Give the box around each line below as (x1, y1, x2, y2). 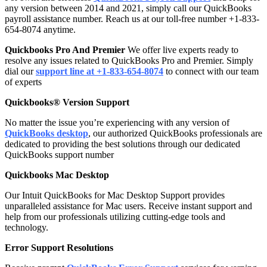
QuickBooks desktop (5, 128, 88, 138)
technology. (5, 222, 48, 232)
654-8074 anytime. (5, 24, 76, 35)
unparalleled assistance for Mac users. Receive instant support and (5, 200, 252, 211)
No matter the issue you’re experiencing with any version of (5, 117, 229, 128)
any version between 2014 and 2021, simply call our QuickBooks (5, 2, 252, 13)
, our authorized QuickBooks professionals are (88, 128, 262, 138)
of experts (5, 76, 42, 87)
